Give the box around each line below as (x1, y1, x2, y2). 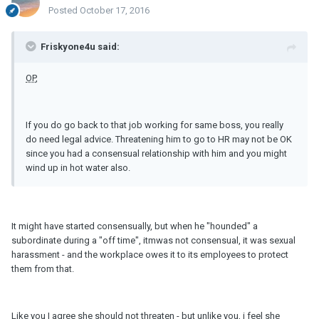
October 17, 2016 (80, 5, 150, 16)
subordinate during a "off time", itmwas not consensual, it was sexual (11, 235, 296, 246)
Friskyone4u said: (41, 41, 120, 53)
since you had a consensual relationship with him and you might (26, 148, 287, 159)
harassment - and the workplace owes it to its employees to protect (11, 249, 288, 261)
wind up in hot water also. (26, 162, 130, 174)
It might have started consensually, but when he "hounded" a (11, 221, 258, 232)
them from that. (11, 263, 74, 275)
